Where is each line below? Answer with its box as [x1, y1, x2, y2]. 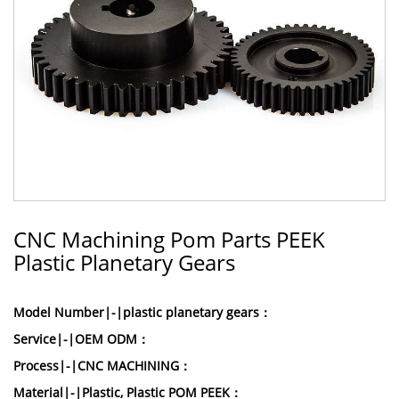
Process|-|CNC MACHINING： [13, 357, 191, 374]
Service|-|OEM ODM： [13, 330, 150, 347]
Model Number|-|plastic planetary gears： [13, 304, 272, 321]
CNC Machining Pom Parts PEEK [13, 224, 325, 254]
